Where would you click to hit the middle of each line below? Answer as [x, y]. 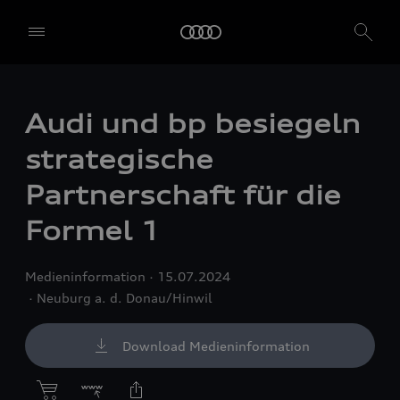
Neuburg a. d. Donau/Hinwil [125, 297]
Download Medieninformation [216, 345]
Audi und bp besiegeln [193, 124]
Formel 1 [92, 231]
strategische [119, 159]
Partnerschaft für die [183, 195]
